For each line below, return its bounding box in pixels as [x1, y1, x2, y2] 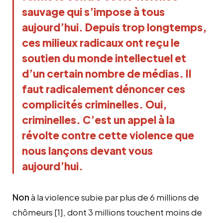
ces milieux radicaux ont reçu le [22, 35, 180, 49]
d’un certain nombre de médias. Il [22, 66, 191, 80]
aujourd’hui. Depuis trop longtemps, [22, 20, 207, 34]
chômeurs [12, 206, 53, 218]
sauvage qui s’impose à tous [22, 4, 165, 18]
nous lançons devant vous [22, 143, 153, 157]
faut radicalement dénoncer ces [22, 82, 185, 96]
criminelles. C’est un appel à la [22, 112, 175, 126]
